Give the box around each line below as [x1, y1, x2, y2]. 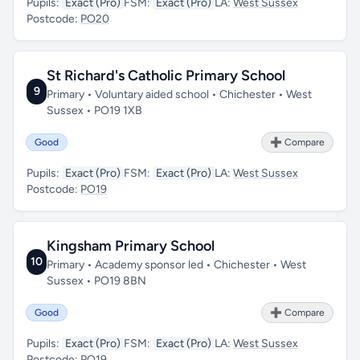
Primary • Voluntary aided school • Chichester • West [47, 88, 313, 101]
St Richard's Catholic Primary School [47, 67, 286, 84]
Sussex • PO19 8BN [47, 274, 147, 288]
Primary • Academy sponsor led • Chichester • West [47, 258, 307, 272]
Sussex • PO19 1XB [47, 104, 143, 117]
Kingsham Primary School [47, 237, 215, 255]
